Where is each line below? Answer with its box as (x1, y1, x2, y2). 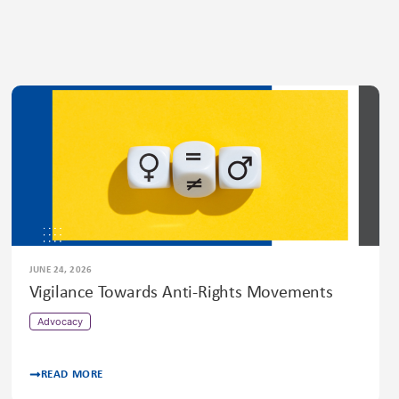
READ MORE (40, 369, 104, 381)
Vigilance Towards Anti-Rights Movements (28, 284, 333, 303)
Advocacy (37, 315, 83, 329)
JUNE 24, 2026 (28, 265, 93, 276)
